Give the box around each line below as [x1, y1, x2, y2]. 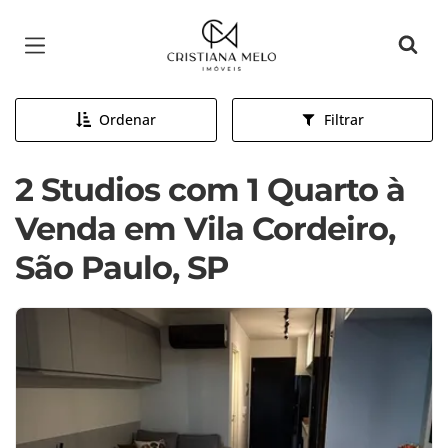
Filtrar [323, 110, 364, 129]
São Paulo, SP [15, 248, 228, 287]
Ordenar [98, 110, 156, 129]
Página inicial [162, 16, 283, 43]
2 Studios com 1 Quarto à [15, 170, 405, 209]
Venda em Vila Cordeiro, [15, 209, 395, 248]
